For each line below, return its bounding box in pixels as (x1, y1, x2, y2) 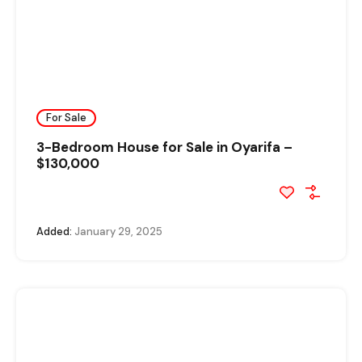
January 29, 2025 (72, 224, 162, 238)
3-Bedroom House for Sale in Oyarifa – (36, 137, 293, 156)
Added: (36, 224, 72, 238)
